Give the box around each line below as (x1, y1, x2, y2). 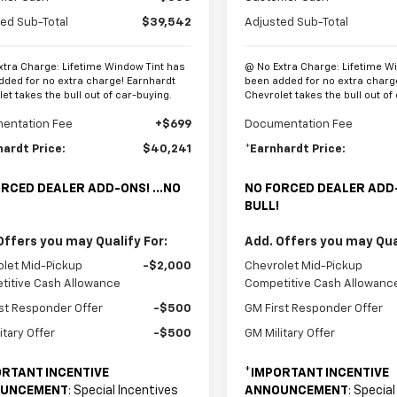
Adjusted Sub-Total (245, 16, 349, 28)
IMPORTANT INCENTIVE (251, 366, 390, 379)
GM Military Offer (245, 327, 336, 339)
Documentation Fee (245, 118, 354, 130)
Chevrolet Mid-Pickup (245, 260, 363, 272)
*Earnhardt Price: (245, 143, 346, 155)
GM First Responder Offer (245, 302, 384, 315)
